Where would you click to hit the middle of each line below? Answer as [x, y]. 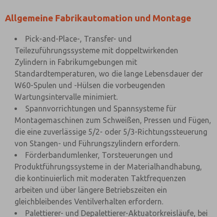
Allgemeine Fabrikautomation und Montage [98, 18]
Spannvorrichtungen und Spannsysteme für [101, 108]
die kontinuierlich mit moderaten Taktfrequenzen [100, 178]
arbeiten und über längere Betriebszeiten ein [91, 190]
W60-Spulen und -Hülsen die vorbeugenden [90, 85]
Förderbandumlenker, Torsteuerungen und [99, 155]
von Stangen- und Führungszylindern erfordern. [97, 143]
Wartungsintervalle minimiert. [66, 97]
